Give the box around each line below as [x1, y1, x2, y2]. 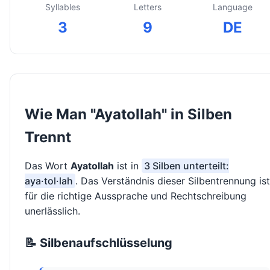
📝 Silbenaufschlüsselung [25, 236, 172, 251]
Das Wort [25, 160, 71, 172]
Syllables [45, 2, 80, 13]
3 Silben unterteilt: [144, 160, 229, 172]
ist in [114, 160, 142, 172]
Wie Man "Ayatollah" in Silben [25, 105, 232, 124]
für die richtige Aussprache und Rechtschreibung [25, 190, 246, 202]
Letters [133, 2, 162, 13]
